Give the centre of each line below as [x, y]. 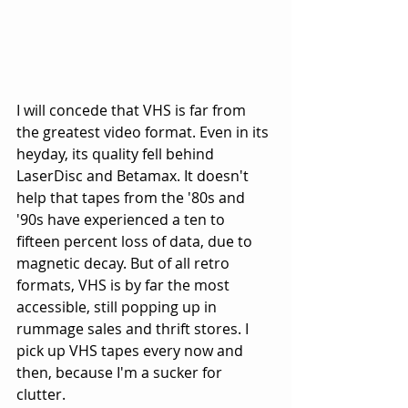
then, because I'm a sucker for [121, 372]
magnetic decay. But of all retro [125, 263]
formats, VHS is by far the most [125, 285]
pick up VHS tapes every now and [132, 350]
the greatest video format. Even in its [144, 132]
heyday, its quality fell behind [117, 153]
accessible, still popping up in [118, 306]
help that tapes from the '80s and [133, 197]
